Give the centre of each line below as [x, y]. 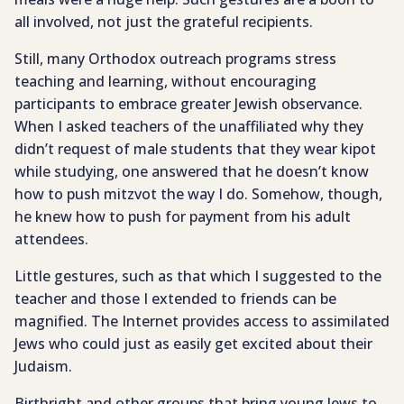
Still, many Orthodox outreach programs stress [175, 59]
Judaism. [43, 367]
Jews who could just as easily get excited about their [193, 344]
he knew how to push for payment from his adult [183, 217]
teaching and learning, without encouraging [165, 82]
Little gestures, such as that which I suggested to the [198, 276]
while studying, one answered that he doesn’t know [192, 172]
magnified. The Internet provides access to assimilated [202, 321]
